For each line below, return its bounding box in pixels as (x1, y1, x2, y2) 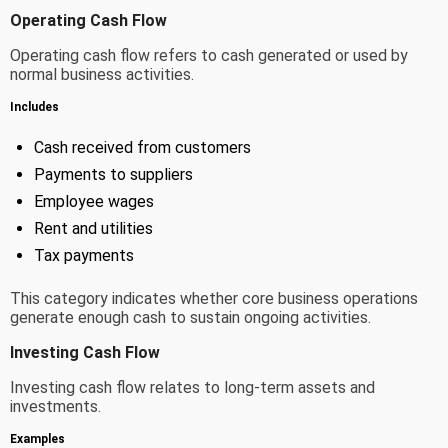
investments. (10, 397, 101, 417)
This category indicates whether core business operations (10, 289, 418, 309)
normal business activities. (10, 65, 194, 85)
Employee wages (34, 192, 154, 212)
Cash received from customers (34, 138, 251, 158)
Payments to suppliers (34, 165, 193, 185)
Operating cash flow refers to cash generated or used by (10, 46, 408, 66)
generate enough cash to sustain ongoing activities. (10, 308, 371, 328)
